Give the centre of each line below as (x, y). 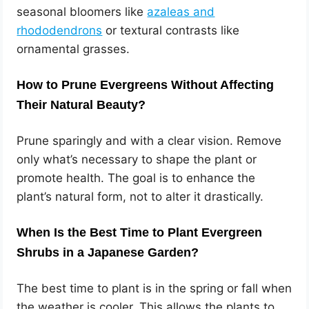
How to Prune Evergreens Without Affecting (146, 84)
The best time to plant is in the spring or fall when (154, 288)
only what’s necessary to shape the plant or (137, 159)
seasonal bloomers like (82, 11)
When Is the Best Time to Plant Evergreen (140, 232)
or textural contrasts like (171, 30)
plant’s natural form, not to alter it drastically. (140, 196)
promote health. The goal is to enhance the (136, 178)
